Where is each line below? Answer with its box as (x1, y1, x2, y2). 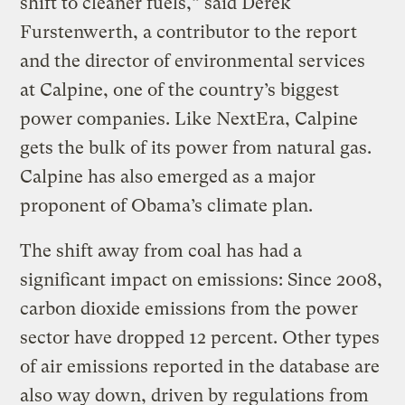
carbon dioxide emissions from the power (20, 297, 359, 319)
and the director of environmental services (20, 50, 366, 71)
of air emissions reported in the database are (20, 355, 381, 377)
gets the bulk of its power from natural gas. (20, 137, 372, 158)
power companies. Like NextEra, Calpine (20, 108, 359, 129)
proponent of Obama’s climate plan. (20, 194, 314, 216)
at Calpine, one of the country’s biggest (20, 79, 340, 100)
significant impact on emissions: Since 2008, (20, 268, 383, 290)
